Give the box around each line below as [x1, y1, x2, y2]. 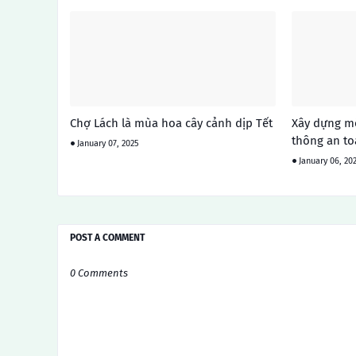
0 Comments [70, 267, 128, 279]
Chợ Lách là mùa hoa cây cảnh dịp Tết [70, 116, 273, 130]
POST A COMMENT [70, 232, 145, 243]
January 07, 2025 [77, 138, 139, 149]
